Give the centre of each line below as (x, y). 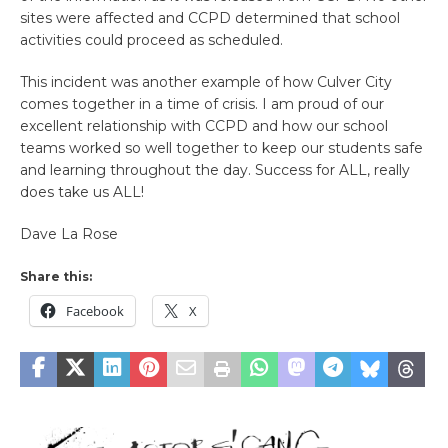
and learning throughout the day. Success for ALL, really (215, 170)
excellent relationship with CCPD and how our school (204, 126)
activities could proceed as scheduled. (151, 40)
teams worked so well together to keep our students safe (221, 148)
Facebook (95, 311)
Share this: (56, 276)
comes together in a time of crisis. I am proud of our (202, 104)
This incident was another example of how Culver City (206, 82)
